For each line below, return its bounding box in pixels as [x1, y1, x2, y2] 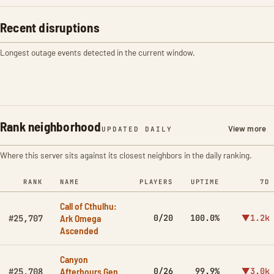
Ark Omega [60, 212, 101, 224]
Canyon [60, 253, 88, 265]
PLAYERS [139, 177, 173, 186]
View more [228, 124, 266, 133]
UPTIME [190, 177, 220, 186]
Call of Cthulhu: [60, 200, 117, 212]
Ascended [60, 224, 98, 236]
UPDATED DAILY [101, 125, 173, 133]
